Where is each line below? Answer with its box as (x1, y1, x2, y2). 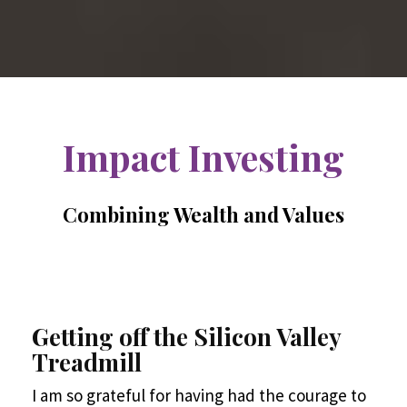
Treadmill (32, 345, 142, 378)
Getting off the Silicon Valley (32, 320, 341, 352)
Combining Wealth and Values (63, 200, 344, 228)
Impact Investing (63, 132, 344, 181)
